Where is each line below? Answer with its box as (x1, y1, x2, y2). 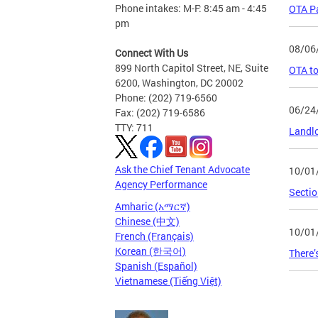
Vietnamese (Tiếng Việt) (115, 274, 221, 288)
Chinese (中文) (115, 214, 180, 229)
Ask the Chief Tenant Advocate (115, 163, 250, 177)
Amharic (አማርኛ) (115, 199, 190, 214)
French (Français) (115, 229, 194, 243)
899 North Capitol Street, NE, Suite (115, 61, 268, 75)
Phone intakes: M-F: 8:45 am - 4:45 (115, 1, 267, 16)
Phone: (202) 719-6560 (115, 91, 217, 105)
